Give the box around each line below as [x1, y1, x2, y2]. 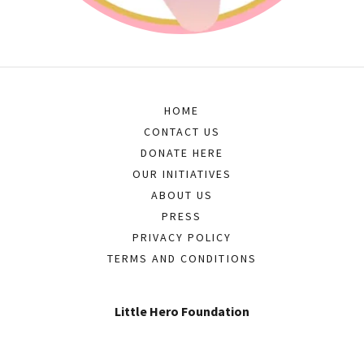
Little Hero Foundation [115, 303, 249, 319]
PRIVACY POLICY [132, 230, 232, 245]
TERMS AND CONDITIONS [107, 251, 257, 266]
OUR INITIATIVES [132, 167, 232, 181]
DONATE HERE [140, 145, 224, 160]
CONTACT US [143, 124, 221, 139]
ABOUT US [150, 188, 214, 202]
